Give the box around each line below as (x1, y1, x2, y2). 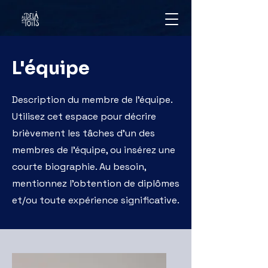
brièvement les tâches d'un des (12, 127, 155, 139)
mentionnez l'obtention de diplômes (12, 177, 179, 190)
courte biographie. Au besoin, (12, 160, 146, 173)
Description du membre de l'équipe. (12, 93, 172, 106)
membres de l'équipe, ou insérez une (12, 144, 175, 156)
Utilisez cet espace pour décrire (12, 110, 156, 123)
